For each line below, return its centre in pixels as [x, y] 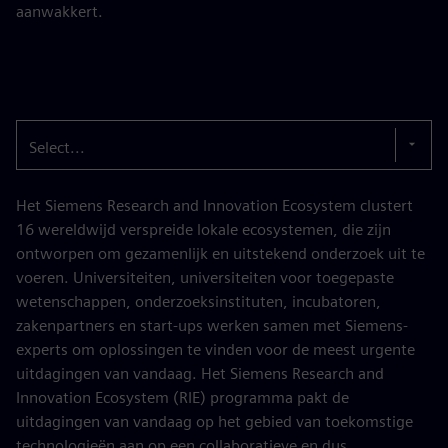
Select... [57, 147]
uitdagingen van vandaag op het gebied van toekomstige [214, 421]
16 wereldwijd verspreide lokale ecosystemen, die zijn [203, 229]
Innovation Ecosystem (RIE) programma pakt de [182, 397]
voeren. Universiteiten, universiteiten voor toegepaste [205, 277]
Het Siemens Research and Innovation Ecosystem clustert [214, 205]
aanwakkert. [59, 11]
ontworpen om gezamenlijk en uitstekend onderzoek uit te [220, 253]
